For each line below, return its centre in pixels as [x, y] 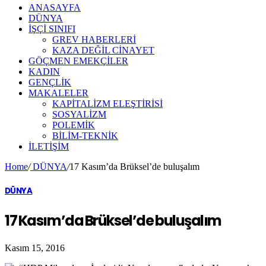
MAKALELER [58, 93]
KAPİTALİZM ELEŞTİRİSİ [107, 104]
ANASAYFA [55, 7]
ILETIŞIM [49, 146]
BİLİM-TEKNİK [85, 136]
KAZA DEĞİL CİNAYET [103, 50]
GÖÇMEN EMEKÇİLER [78, 61]
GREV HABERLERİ [94, 39]
